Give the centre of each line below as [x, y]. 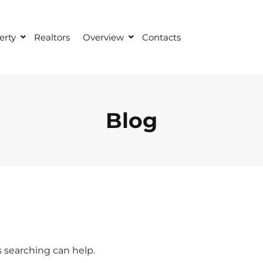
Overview [103, 37]
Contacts [161, 37]
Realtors [52, 37]
